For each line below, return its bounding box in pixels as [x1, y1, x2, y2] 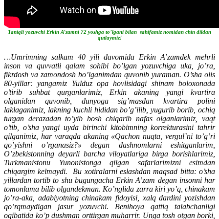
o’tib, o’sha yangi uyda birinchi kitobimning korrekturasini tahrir [4, 123, 215, 131]
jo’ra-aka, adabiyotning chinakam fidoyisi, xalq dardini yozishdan [4, 193, 215, 202]
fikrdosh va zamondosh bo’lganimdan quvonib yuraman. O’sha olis [4, 70, 215, 79]
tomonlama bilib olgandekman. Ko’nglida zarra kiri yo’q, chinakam [4, 184, 215, 193]
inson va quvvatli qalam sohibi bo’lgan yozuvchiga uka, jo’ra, [4, 61, 215, 70]
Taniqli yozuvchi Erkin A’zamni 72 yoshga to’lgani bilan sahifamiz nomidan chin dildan [8, 28, 211, 35]
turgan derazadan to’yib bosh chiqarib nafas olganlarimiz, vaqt [4, 114, 215, 123]
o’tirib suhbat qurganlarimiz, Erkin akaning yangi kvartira [4, 88, 215, 96]
